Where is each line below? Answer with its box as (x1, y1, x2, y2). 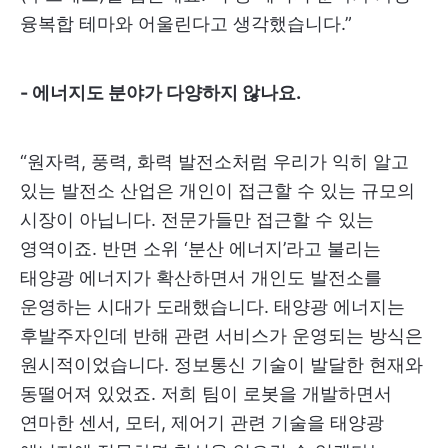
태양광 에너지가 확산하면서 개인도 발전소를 (20, 266, 382, 288)
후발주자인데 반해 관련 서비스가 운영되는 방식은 (20, 324, 423, 346)
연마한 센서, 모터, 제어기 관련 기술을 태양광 (20, 411, 384, 433)
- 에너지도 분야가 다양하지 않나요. (20, 81, 301, 103)
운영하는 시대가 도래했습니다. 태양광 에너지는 (20, 295, 405, 317)
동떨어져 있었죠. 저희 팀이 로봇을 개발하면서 (20, 382, 392, 404)
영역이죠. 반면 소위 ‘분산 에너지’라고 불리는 (20, 237, 381, 259)
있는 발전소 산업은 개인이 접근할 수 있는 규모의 (20, 179, 415, 201)
